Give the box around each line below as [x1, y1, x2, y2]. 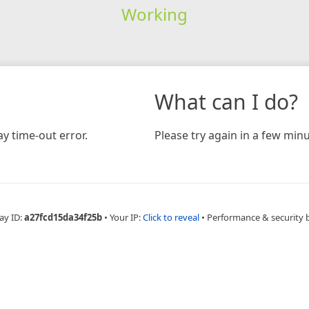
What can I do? [154, 87, 298, 116]
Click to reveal [142, 210, 199, 223]
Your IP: [109, 210, 143, 223]
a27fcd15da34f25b [23, 210, 102, 223]
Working [121, 2, 188, 26]
